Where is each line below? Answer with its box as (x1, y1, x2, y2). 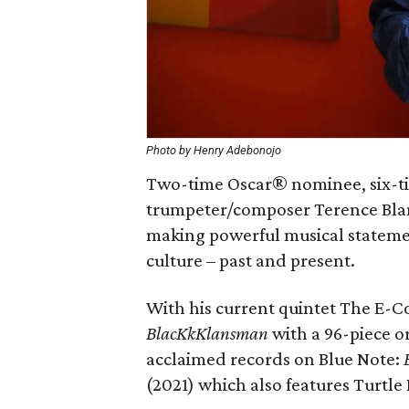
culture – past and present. (146, 249, 355, 271)
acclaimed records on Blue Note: (146, 348, 404, 370)
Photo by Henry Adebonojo (146, 143, 281, 157)
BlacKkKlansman (146, 322, 268, 344)
